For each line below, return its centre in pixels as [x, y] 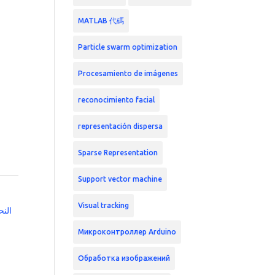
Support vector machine [120, 179]
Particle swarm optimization [128, 47]
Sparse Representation [118, 152]
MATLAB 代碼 [101, 20]
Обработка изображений [124, 258]
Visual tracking [104, 205]
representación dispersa [121, 126]
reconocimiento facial [117, 99]
